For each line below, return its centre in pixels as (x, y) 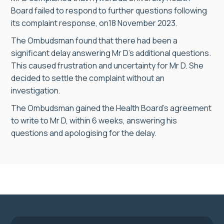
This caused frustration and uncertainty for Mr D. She (107, 65)
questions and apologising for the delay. (84, 133)
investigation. (36, 90)
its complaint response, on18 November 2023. (94, 23)
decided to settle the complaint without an (88, 78)
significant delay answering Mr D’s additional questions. (111, 53)
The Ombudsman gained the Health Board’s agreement (111, 108)
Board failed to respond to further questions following (109, 10)
